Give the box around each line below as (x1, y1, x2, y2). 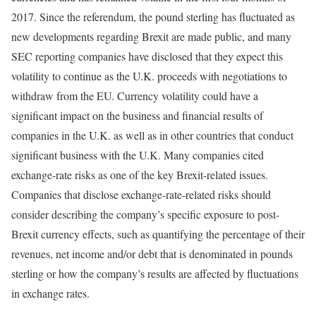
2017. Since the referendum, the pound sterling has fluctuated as (11, 9, 295, 25)
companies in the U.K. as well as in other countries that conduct (11, 128, 293, 143)
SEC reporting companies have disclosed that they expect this (11, 49, 283, 64)
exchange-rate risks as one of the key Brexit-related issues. (11, 167, 268, 183)
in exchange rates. (11, 286, 90, 301)
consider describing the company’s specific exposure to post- (11, 207, 279, 222)
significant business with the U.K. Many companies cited (11, 147, 264, 163)
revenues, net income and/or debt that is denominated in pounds (11, 246, 293, 262)
